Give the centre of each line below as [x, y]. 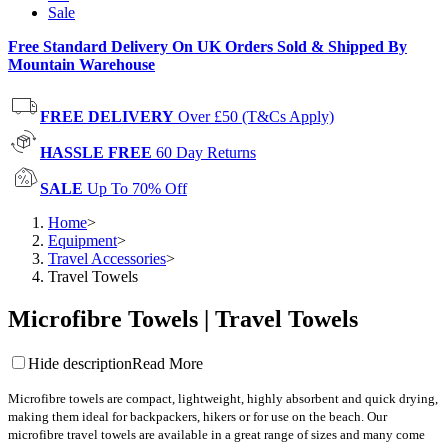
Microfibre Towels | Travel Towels [183, 318]
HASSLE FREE [96, 152]
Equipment [82, 240]
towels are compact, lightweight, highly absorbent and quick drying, [252, 398]
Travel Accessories [107, 258]
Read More [167, 363]
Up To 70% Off [137, 188]
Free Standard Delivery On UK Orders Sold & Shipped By [207, 46]
